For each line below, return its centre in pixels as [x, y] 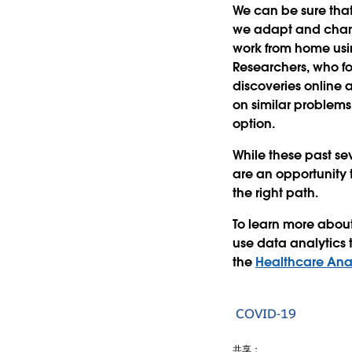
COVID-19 [266, 314]
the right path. [277, 192]
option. [253, 123]
